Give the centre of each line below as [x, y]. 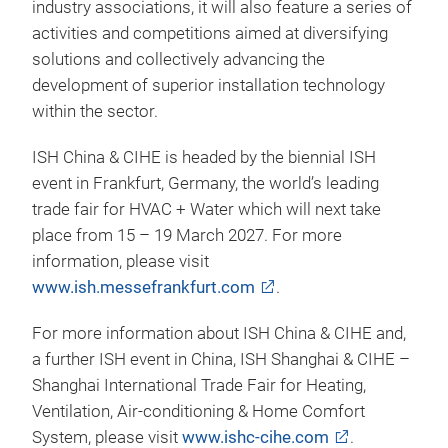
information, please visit [120, 261]
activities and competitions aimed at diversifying [210, 33]
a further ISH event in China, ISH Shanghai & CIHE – [221, 359]
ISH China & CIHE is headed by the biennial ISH [204, 157]
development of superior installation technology [208, 85]
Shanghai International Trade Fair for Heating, [199, 385]
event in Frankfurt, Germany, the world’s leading [205, 183]
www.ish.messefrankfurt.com [143, 287]
